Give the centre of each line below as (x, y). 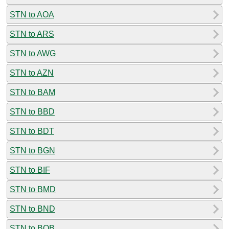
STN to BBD (32, 111)
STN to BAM (32, 92)
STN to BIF (30, 170)
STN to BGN (32, 150)
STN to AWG (33, 53)
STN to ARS (32, 34)
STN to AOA (32, 14)
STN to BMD (33, 189)
